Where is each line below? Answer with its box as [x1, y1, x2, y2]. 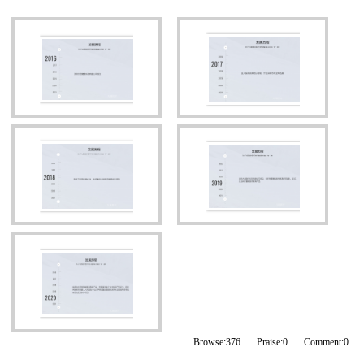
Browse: [193, 336, 227, 348]
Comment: [304, 336, 344, 348]
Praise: [257, 336, 284, 348]
